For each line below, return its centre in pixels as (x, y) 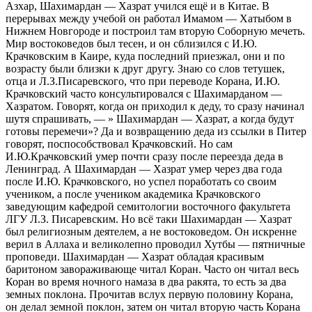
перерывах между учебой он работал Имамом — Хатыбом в (149, 18)
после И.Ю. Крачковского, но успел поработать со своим (141, 181)
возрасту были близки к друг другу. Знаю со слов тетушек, (145, 68)
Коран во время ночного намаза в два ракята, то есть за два (146, 281)
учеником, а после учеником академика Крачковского (133, 194)
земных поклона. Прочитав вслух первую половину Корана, (149, 294)
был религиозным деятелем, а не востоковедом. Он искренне (151, 231)
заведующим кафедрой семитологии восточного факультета (148, 206)
